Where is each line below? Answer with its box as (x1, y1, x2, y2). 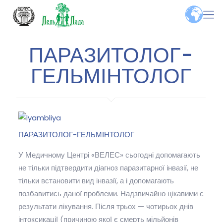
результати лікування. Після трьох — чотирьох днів (18, 201, 193, 212)
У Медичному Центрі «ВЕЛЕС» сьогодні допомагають (18, 149, 200, 160)
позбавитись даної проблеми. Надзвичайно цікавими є (18, 188, 204, 199)
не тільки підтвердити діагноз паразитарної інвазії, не (18, 162, 198, 173)
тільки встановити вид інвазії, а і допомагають (18, 175, 174, 186)
